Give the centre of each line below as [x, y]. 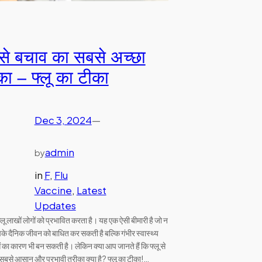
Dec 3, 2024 [63, 120]
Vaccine [53, 190]
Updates [55, 205]
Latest [91, 190]
